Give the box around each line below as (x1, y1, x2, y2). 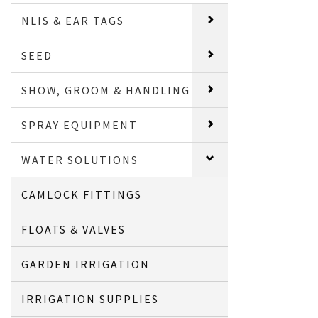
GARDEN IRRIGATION (21, 257, 150, 271)
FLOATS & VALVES (21, 222, 126, 236)
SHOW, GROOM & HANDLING (21, 83, 191, 97)
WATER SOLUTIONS (21, 153, 139, 167)
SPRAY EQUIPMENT (21, 118, 138, 132)
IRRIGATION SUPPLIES (21, 292, 160, 306)
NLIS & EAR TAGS (21, 13, 125, 28)
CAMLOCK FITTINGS (21, 187, 143, 202)
